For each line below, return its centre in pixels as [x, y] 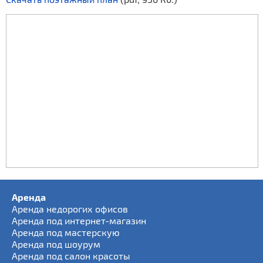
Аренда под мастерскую [66, 232]
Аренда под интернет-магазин [79, 220]
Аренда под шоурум [56, 244]
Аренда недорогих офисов [70, 209]
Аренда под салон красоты [71, 256]
